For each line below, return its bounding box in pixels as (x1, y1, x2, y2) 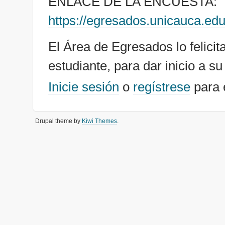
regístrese (133, 80, 190, 94)
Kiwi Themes (82, 118, 117, 124)
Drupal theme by (35, 118, 82, 124)
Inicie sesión (48, 80, 119, 94)
